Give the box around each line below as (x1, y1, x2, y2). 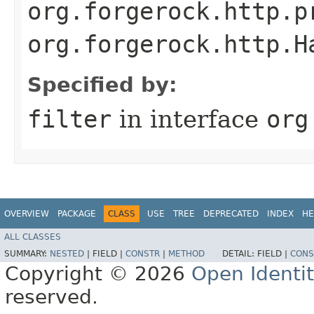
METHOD (168, 249, 205, 259)
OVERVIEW (4, 208, 49, 219)
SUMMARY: (4, 249, 50, 259)
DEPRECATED (203, 208, 259, 219)
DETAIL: (222, 249, 257, 259)
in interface (111, 104, 266, 133)
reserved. (5, 285, 98, 309)
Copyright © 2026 (5, 262, 191, 286)
